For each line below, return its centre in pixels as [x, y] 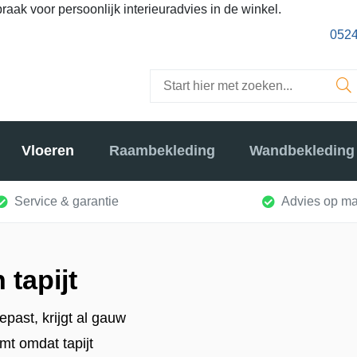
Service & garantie [67, 201]
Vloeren [48, 151]
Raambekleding [162, 151]
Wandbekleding [302, 151]
